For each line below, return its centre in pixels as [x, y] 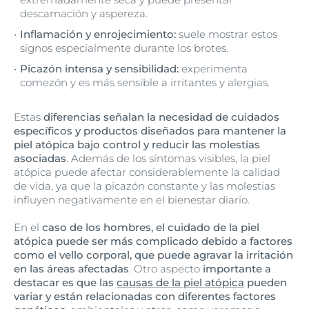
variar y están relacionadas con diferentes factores [145, 296]
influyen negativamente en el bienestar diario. [132, 200]
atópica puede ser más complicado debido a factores [153, 241]
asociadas [40, 158]
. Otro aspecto [166, 269]
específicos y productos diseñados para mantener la [150, 131]
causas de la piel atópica [180, 282]
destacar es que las [65, 282]
